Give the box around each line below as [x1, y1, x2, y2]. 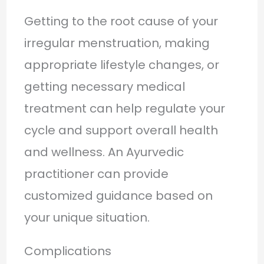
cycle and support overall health [24, 121, 218, 138]
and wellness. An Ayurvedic [24, 143, 184, 160]
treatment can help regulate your [24, 100, 225, 117]
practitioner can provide [24, 165, 169, 182]
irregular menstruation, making [24, 34, 210, 51]
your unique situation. [24, 209, 150, 226]
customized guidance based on [24, 187, 213, 204]
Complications [24, 242, 111, 259]
